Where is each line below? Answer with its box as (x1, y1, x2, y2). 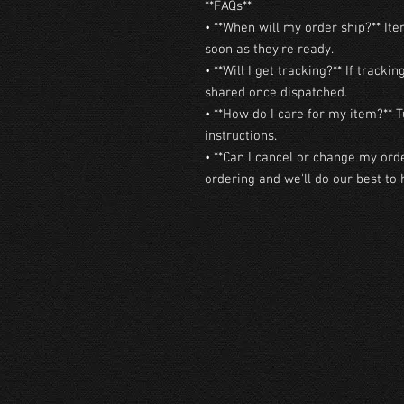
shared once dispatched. (205, 85, 347, 101)
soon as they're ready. (205, 41, 334, 58)
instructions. (205, 128, 277, 144)
